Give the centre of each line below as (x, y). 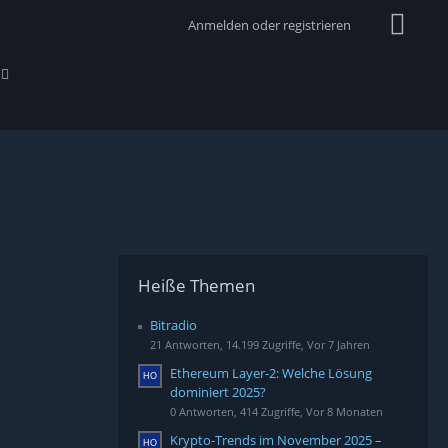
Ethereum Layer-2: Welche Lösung (271, 373)
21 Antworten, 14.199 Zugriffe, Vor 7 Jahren (260, 344)
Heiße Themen (196, 285)
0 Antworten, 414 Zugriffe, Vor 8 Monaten (276, 411)
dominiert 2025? (218, 392)
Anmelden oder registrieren (269, 24)
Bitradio (173, 325)
